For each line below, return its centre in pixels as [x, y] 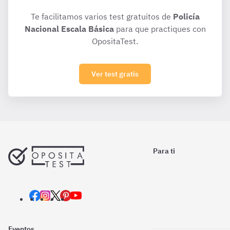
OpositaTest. [115, 41]
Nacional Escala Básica [69, 29]
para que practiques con [160, 29]
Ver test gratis [115, 74]
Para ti [164, 151]
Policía [186, 16]
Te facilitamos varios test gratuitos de [102, 16]
